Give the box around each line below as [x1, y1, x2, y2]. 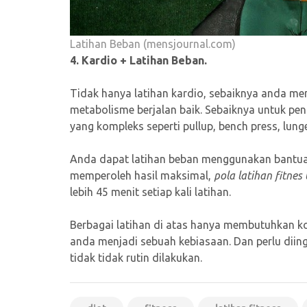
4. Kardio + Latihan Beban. [70, 53, 207, 66]
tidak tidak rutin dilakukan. [70, 251, 202, 264]
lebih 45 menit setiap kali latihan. [70, 185, 231, 198]
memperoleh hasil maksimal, [70, 169, 214, 182]
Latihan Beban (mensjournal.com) [70, 37, 236, 50]
